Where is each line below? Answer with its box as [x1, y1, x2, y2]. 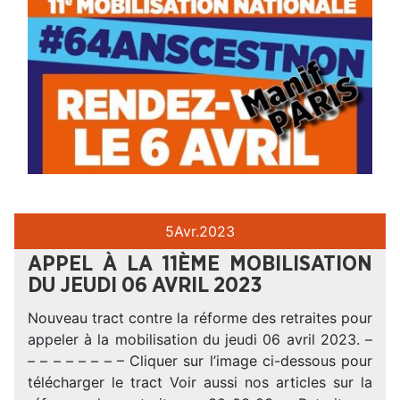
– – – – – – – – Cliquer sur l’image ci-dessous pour [28, 351, 372, 370]
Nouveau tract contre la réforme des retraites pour [28, 308, 372, 327]
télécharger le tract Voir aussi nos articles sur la [28, 372, 372, 391]
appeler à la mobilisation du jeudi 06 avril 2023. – [28, 329, 372, 348]
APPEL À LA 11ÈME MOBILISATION [28, 253, 372, 275]
